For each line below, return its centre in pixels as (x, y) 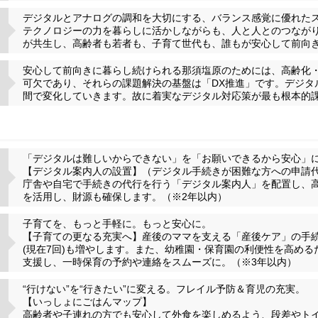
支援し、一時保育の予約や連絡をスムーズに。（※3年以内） (160, 262)
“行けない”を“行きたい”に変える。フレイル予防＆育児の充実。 (164, 289)
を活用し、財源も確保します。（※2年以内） (125, 196)
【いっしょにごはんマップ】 (87, 301)
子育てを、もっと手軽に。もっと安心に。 (117, 223)
